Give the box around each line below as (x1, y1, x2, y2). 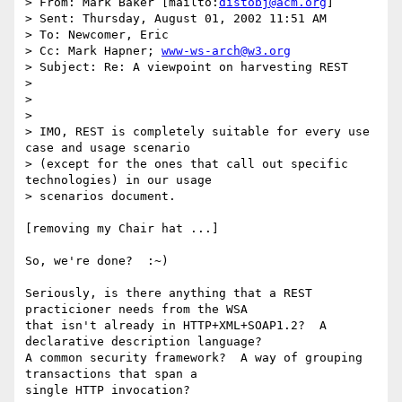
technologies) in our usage (25, 173, 212, 188)
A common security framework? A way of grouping (25, 351, 363, 365)
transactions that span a (25, 367, 197, 381)
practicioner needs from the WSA (25, 302, 248, 317)
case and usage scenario (25, 141, 190, 155)
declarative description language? (25, 335, 262, 349)
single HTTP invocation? (25, 383, 205, 398)
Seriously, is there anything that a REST (25, 286, 312, 301)
